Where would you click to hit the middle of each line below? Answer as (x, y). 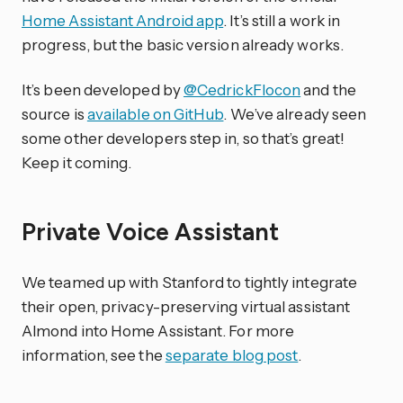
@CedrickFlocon (242, 89)
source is (54, 113)
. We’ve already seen (295, 113)
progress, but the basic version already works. (183, 44)
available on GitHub (155, 113)
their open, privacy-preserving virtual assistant (186, 307)
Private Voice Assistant (153, 233)
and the (328, 89)
